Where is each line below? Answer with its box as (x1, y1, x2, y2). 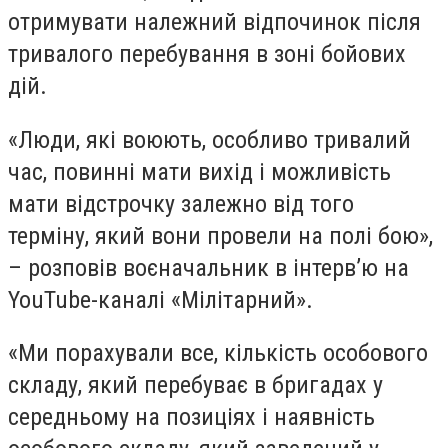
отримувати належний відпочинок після (8, 8, 421, 36)
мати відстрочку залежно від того (8, 189, 354, 218)
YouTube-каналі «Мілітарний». (8, 285, 313, 314)
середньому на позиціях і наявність (8, 403, 375, 432)
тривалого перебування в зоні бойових (8, 40, 406, 68)
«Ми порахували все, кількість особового (8, 339, 428, 368)
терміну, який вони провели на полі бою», (8, 221, 433, 250)
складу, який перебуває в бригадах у (8, 371, 383, 400)
